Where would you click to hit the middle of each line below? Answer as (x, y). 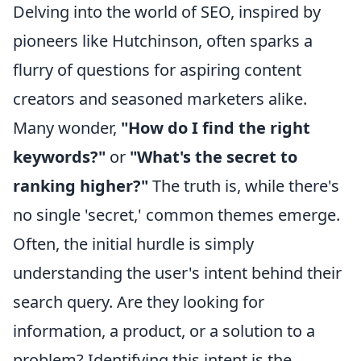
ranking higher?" (81, 186)
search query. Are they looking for (139, 302)
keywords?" (59, 157)
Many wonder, (67, 128)
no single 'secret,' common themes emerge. (176, 215)
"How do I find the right (216, 128)
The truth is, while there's (244, 186)
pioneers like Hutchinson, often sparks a (163, 41)
